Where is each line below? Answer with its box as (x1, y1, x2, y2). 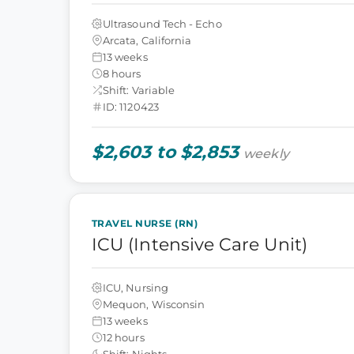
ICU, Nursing (103, 281, 168, 294)
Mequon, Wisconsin (103, 297, 205, 311)
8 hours (103, 66, 141, 80)
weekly (243, 146, 289, 161)
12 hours (103, 330, 145, 344)
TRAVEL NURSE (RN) (92, 217, 198, 229)
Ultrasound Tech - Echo (103, 17, 222, 30)
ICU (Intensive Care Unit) (92, 234, 307, 255)
